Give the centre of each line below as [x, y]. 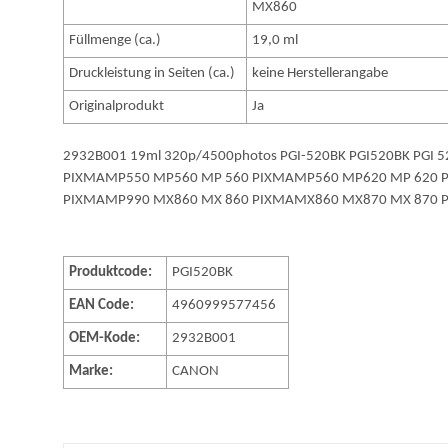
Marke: [91, 372]
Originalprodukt [117, 107]
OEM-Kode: [105, 339]
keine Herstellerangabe [320, 74]
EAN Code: [102, 306]
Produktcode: [111, 273]
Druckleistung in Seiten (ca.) [152, 74]
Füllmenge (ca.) [115, 41]
